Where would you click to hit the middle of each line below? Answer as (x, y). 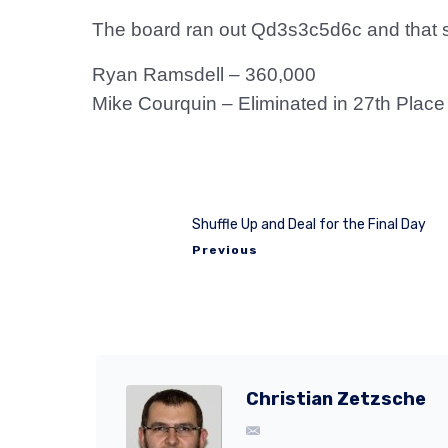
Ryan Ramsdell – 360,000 (204, 74)
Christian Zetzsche (336, 398)
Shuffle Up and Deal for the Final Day (309, 224)
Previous (225, 249)
